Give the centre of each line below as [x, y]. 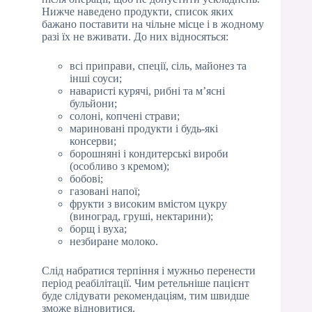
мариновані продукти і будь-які [144, 128]
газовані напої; [105, 191]
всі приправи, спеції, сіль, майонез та [158, 65]
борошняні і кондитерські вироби [149, 153]
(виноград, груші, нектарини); [141, 216]
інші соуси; [96, 78]
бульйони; [93, 103]
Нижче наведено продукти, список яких [138, 11]
